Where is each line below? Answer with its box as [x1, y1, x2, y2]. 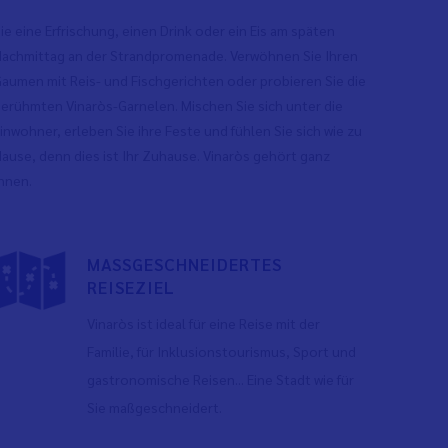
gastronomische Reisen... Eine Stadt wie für [87, 370, 355, 388]
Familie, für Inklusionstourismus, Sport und [87, 342, 357, 360]
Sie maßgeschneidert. [87, 398, 223, 416]
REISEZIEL [87, 276, 176, 298]
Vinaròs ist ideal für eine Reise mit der [87, 314, 321, 332]
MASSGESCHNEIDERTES [87, 253, 283, 275]
